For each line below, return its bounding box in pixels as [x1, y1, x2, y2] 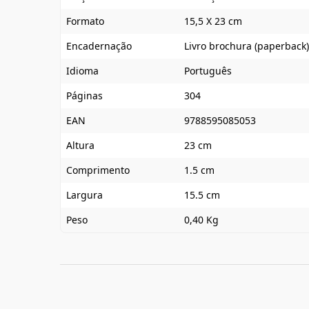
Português [184, 64, 232, 77]
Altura [66, 139, 94, 152]
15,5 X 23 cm [184, 14, 242, 28]
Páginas [66, 89, 103, 102]
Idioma [66, 64, 99, 77]
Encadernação [66, 39, 132, 52]
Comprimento [66, 163, 130, 177]
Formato [66, 14, 104, 28]
